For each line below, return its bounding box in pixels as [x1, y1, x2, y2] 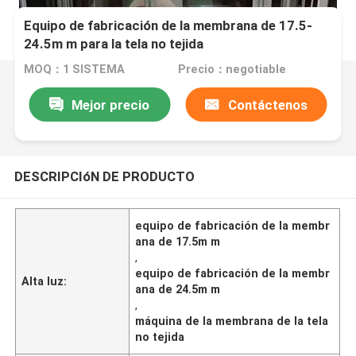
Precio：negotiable [177, 63, 286, 76]
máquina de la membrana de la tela [135, 314, 329, 327]
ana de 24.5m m [135, 282, 221, 296]
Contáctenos [227, 96, 308, 113]
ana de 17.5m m [135, 234, 221, 248]
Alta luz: [21, 274, 68, 288]
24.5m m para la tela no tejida [24, 36, 204, 52]
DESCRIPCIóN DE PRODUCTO [14, 168, 195, 184]
